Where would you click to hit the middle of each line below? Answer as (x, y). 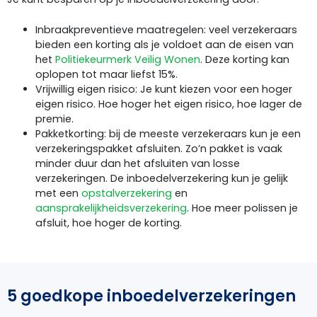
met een (58, 193)
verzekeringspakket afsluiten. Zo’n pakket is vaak (159, 148)
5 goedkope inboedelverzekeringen (151, 296)
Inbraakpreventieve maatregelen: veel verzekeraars (166, 29)
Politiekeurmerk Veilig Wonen (128, 59)
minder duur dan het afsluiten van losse (138, 163)
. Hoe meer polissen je (242, 208)
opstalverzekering (127, 193)
